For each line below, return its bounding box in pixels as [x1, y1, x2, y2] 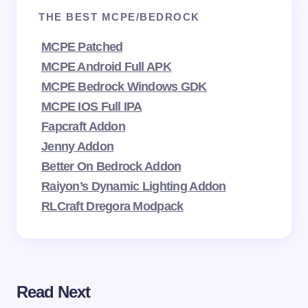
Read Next [16, 282, 91, 301]
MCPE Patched [41, 39, 123, 54]
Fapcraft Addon [41, 119, 125, 133]
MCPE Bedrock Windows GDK [41, 79, 207, 93]
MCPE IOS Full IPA [41, 99, 142, 113]
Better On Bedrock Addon [41, 159, 181, 173]
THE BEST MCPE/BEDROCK [38, 10, 200, 23]
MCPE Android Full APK [41, 59, 171, 74]
